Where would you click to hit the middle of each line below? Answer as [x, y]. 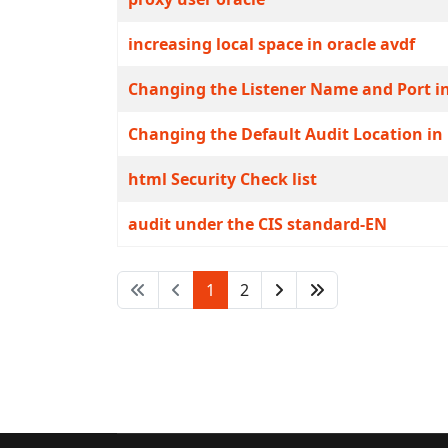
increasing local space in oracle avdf [271, 44]
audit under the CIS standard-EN [257, 224]
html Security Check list [222, 179]
